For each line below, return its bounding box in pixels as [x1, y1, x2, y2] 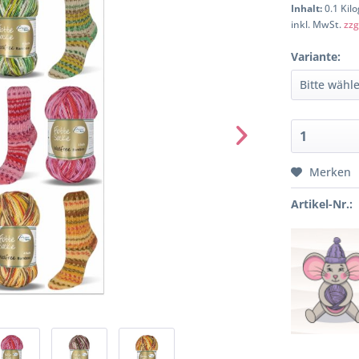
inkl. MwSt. [291, 18, 345, 31]
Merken [309, 164, 352, 179]
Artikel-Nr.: [291, 196, 353, 212]
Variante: [291, 49, 341, 64]
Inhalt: [291, 2, 325, 15]
